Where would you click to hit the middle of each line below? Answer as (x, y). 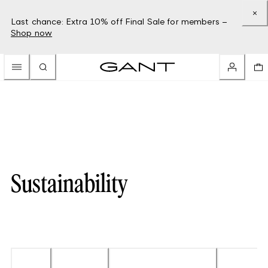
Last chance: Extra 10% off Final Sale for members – (119, 21)
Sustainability (69, 185)
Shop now (32, 33)
